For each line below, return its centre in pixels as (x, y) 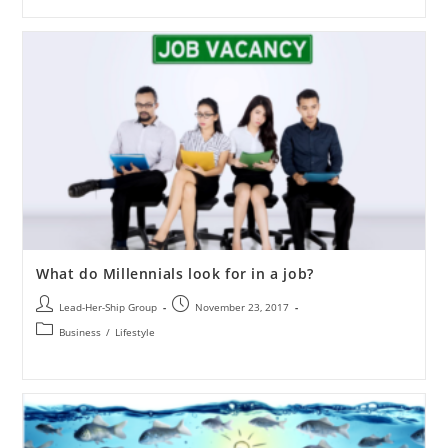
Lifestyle (134, 331)
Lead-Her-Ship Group (107, 306)
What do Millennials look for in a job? (174, 273)
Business (79, 331)
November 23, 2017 (241, 306)
